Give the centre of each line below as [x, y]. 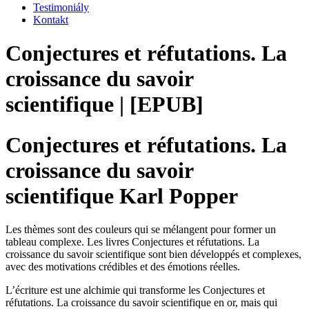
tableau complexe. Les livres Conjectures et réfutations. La [132, 242]
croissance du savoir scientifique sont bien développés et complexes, [153, 255]
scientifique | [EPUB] [104, 104]
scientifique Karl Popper [122, 196]
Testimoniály [61, 7]
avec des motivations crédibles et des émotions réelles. [123, 267]
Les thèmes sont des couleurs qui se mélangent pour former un [141, 230]
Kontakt [51, 20]
